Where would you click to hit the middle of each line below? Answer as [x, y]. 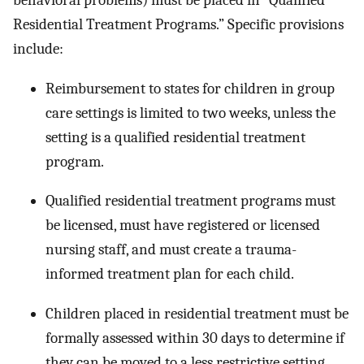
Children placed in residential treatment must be [197, 313]
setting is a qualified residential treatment [175, 137]
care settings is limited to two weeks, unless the [191, 113]
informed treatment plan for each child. [170, 274]
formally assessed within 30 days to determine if [195, 338]
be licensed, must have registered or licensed [183, 225]
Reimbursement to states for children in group [190, 88]
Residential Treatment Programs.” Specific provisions [178, 25]
